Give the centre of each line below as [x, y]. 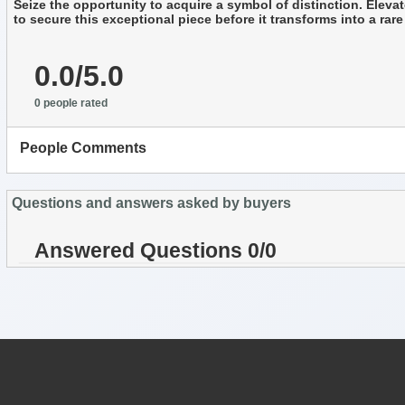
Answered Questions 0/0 [155, 250]
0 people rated [71, 103]
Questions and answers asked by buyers [151, 203]
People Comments [83, 148]
